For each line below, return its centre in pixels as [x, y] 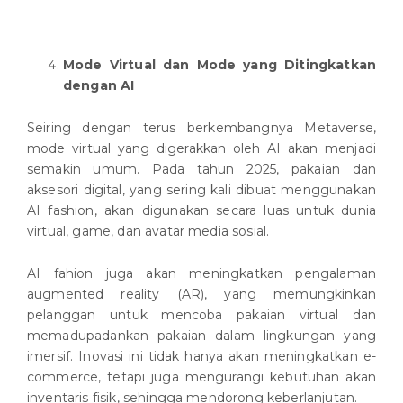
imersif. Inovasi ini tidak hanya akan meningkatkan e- [201, 357]
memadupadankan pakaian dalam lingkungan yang [201, 336]
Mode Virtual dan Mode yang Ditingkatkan [219, 65]
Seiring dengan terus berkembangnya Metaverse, [201, 128]
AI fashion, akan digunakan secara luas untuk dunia [201, 211]
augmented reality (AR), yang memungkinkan [201, 295]
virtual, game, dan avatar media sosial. [148, 232]
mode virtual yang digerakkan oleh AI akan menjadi [201, 149]
